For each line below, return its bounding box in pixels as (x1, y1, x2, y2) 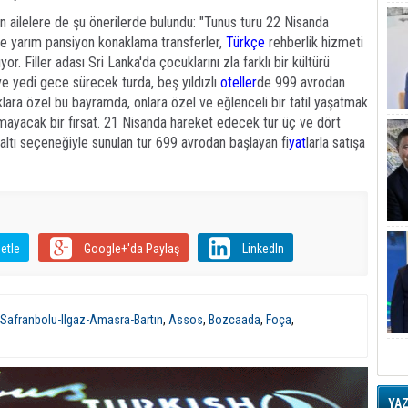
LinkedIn (241, 241, 284, 256)
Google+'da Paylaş (83, 241, 179, 256)
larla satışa (306, 134, 365, 151)
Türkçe (226, 34, 269, 51)
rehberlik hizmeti (269, 34, 363, 51)
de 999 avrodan (257, 74, 345, 91)
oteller (217, 74, 257, 91)
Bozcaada (209, 312, 260, 327)
